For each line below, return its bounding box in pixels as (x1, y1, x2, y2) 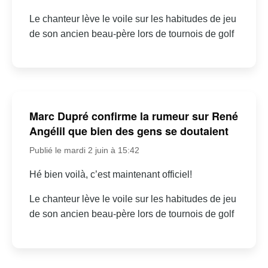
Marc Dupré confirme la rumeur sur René (29, 108, 238, 124)
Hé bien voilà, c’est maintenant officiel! (29, 169, 192, 180)
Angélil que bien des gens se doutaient (29, 123, 229, 139)
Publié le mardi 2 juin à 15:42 (29, 145, 139, 156)
